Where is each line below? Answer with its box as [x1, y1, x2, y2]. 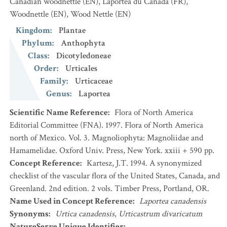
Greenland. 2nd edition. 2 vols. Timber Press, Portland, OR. [10, 183, 209, 194]
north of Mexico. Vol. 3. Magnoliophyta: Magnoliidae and [10, 132, 203, 143]
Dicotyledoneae [56, 50, 111, 61]
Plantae [59, 25, 86, 36]
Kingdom [16, 25, 50, 36]
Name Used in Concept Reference [10, 196, 133, 207]
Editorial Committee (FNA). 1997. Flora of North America [10, 120, 203, 131]
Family [40, 75, 66, 87]
